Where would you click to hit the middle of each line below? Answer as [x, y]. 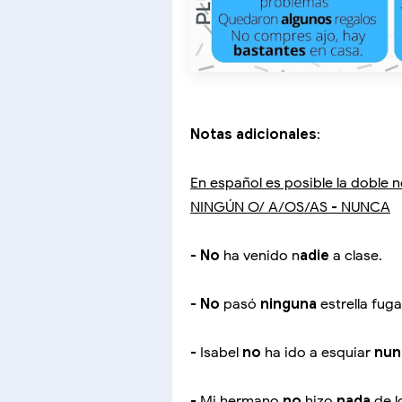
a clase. [358, 256]
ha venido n [262, 256]
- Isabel [216, 353]
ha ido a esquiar [318, 353]
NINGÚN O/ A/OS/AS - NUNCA [290, 208]
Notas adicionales [253, 135]
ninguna [290, 305]
